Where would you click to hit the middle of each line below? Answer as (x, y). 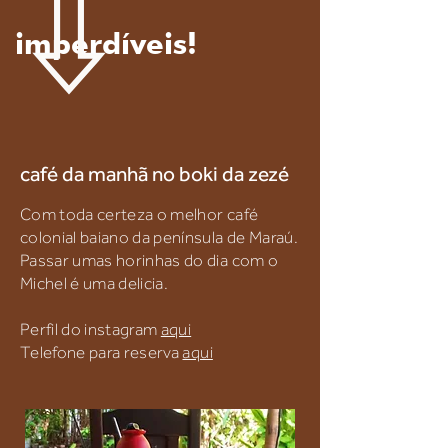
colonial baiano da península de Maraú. (159, 237)
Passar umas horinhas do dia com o (149, 260)
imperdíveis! (115, 43)
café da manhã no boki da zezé (154, 174)
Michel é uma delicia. (94, 283)
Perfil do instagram (90, 329)
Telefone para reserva (101, 352)
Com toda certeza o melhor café (139, 214)
